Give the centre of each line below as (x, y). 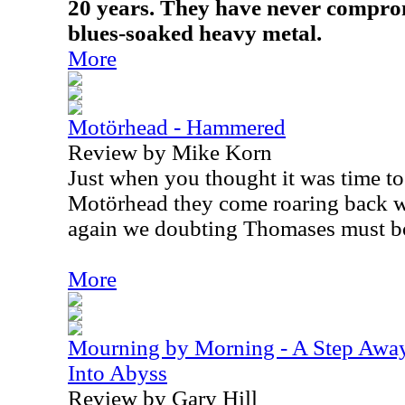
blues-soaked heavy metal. (195, 33)
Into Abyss (118, 373)
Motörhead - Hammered (177, 127)
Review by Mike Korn (170, 152)
